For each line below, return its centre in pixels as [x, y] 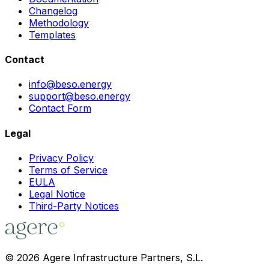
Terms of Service [68, 170]
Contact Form [60, 108]
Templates [52, 35]
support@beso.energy [80, 96]
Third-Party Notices [74, 206]
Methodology [59, 23]
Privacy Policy [61, 158]
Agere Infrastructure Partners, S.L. [121, 257]
